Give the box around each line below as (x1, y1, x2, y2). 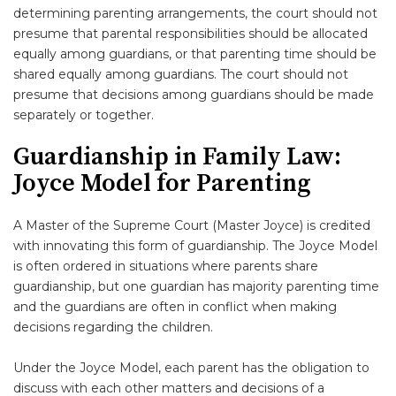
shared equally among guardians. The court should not (13, 66, 348, 82)
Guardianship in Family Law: (13, 141, 341, 172)
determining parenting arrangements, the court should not (13, 5, 377, 21)
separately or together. (13, 107, 154, 123)
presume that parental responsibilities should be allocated (13, 26, 368, 42)
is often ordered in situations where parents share (13, 258, 318, 274)
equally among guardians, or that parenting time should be (13, 46, 377, 62)
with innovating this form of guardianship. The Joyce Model (13, 238, 377, 254)
